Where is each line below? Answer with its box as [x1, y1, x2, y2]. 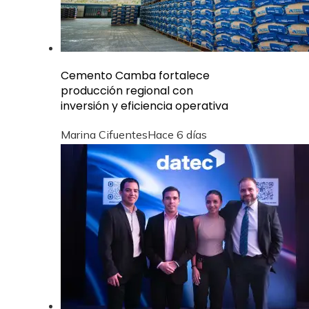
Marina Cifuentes [61, 127, 148, 141]
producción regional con [61, 82, 193, 99]
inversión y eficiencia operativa [61, 97, 228, 114]
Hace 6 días [148, 127, 207, 141]
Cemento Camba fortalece [61, 67, 210, 83]
